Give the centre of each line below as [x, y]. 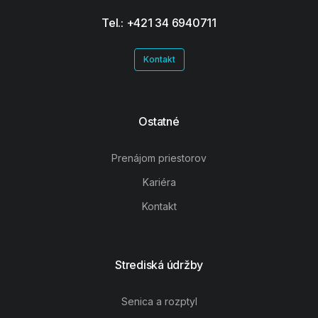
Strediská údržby [159, 265]
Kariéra [159, 182]
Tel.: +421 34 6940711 [159, 23]
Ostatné [159, 122]
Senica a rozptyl [159, 302]
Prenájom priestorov [159, 158]
